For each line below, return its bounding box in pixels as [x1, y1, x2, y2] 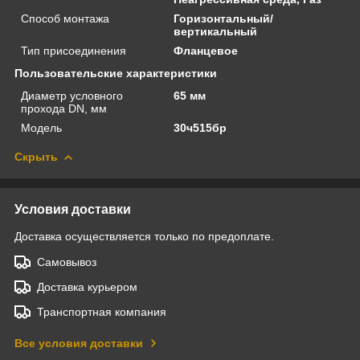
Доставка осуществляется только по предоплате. [14, 229, 274, 243]
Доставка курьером [37, 280, 137, 293]
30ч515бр [174, 121, 227, 134]
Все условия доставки [14, 336, 143, 350]
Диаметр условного [21, 88, 123, 102]
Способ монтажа [21, 11, 109, 25]
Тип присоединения [21, 43, 126, 57]
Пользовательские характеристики [14, 66, 217, 80]
